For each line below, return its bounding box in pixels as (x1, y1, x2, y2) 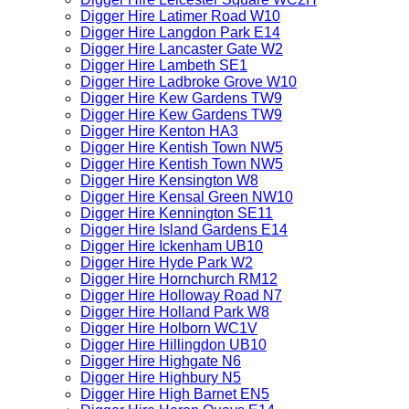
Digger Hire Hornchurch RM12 (80, 271, 278, 287)
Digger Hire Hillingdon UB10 (80, 337, 267, 352)
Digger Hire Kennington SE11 (80, 205, 273, 221)
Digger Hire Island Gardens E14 (80, 222, 288, 237)
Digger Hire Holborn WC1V (80, 320, 257, 336)
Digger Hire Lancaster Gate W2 (80, 41, 283, 57)
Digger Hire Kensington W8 (80, 173, 258, 188)
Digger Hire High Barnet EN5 (80, 386, 269, 402)
